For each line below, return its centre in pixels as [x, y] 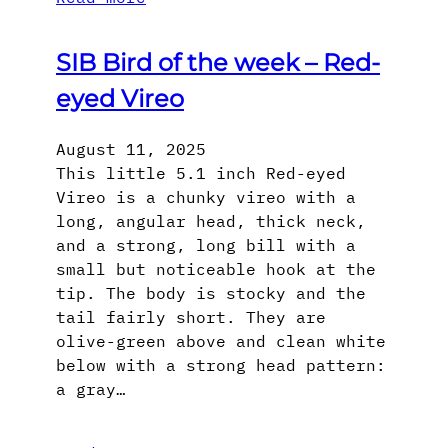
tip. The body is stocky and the [211, 293]
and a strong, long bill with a [206, 245]
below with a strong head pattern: [221, 365]
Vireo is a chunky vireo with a [206, 197]
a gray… [91, 389]
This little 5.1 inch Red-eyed [201, 173]
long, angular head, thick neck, [211, 221]
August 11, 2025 [131, 149]
